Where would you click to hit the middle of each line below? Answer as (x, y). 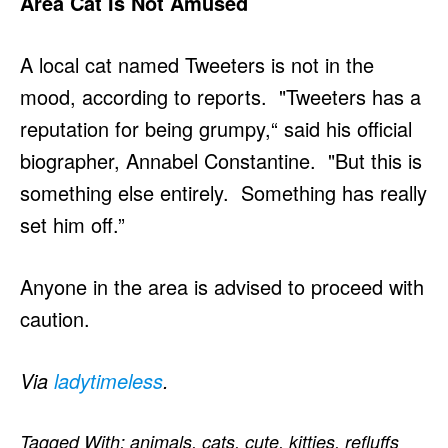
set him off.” (72, 224)
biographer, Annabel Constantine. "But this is (221, 160)
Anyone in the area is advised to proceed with (222, 286)
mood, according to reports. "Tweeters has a (220, 96)
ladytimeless (108, 380)
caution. (55, 318)
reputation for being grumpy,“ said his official (216, 128)
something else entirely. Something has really (223, 192)
